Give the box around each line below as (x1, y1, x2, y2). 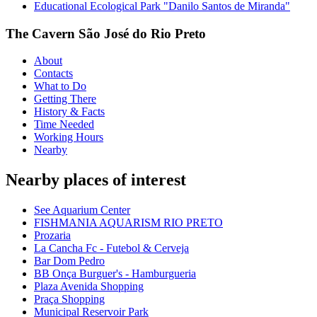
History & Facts (34, 105, 105, 118)
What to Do (34, 80, 86, 93)
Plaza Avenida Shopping (34, 280, 144, 293)
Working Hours (34, 131, 103, 144)
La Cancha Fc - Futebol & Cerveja (34, 242, 189, 255)
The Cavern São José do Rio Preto (6, 25, 206, 41)
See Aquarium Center (34, 204, 130, 217)
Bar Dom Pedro (34, 255, 105, 267)
